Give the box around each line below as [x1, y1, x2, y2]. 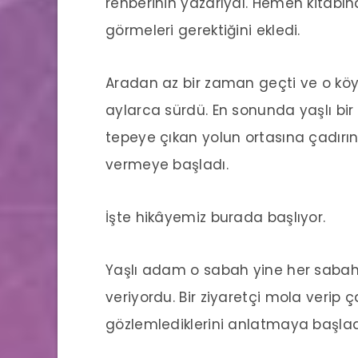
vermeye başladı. [105, 154, 229, 174]
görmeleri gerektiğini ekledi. [105, 20, 300, 40]
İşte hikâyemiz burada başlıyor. [105, 207, 326, 227]
